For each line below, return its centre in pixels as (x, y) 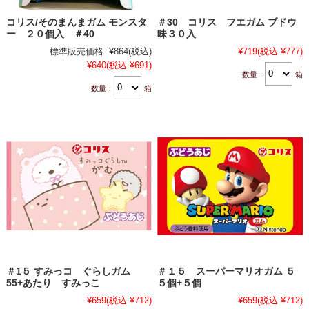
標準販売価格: (78, 51)
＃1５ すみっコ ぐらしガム (68, 271)
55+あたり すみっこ (53, 283)
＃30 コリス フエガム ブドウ (227, 22)
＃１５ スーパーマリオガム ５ (227, 271)
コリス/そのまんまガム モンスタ (76, 22)
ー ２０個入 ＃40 (50, 34)
